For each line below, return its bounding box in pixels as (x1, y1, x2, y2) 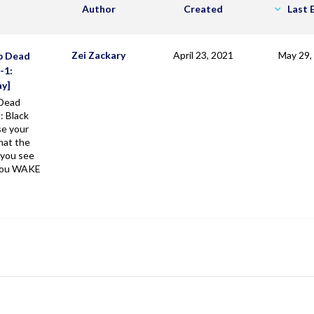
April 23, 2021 (172, 49, 233, 62)
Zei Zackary (71, 49, 125, 62)
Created (183, 3, 223, 15)
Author (81, 3, 116, 15)
